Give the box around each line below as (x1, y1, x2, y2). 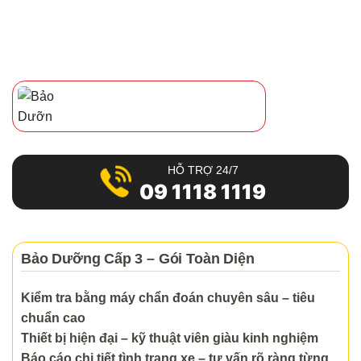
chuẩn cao (21, 311, 85, 325)
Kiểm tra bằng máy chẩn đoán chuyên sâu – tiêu (21, 291, 315, 305)
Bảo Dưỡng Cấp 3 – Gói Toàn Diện (21, 251, 255, 267)
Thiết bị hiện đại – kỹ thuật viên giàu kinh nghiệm (21, 331, 318, 345)
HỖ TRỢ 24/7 (167, 164, 239, 176)
